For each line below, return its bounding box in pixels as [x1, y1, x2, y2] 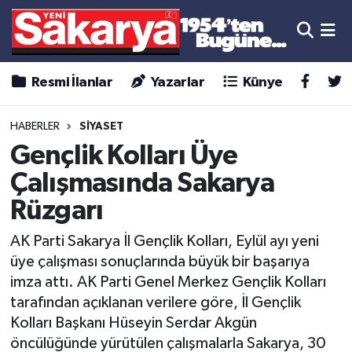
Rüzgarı [9, 196, 104, 225]
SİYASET [79, 121, 123, 133]
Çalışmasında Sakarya [9, 169, 274, 197]
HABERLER [9, 121, 60, 133]
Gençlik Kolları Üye [9, 141, 238, 170]
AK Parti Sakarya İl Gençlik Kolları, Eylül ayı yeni [9, 233, 319, 250]
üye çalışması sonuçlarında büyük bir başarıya [9, 254, 310, 270]
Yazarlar [148, 75, 205, 90]
